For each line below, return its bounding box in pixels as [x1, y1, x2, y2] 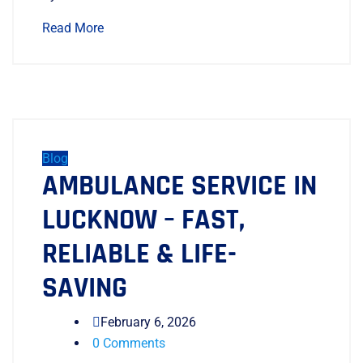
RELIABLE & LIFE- [42, 235, 237, 272]
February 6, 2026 [100, 314, 196, 330]
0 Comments [92, 335, 165, 351]
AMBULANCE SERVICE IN [42, 167, 317, 204]
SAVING [42, 269, 127, 306]
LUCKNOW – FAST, [42, 201, 245, 238]
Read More [42, 19, 104, 36]
